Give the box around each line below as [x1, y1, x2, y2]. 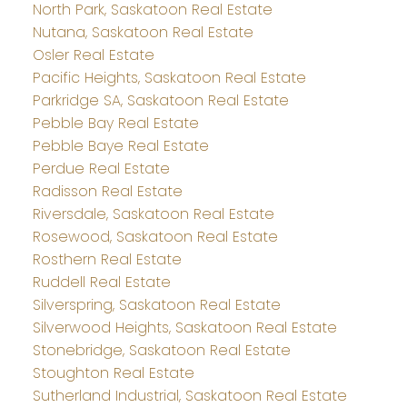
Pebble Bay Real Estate [32, 113, 199, 134]
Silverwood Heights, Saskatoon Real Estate [32, 317, 337, 339]
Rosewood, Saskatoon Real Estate [32, 226, 278, 248]
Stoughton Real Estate [32, 362, 194, 384]
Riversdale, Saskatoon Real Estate [32, 203, 274, 225]
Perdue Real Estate [32, 158, 170, 180]
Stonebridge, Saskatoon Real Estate [32, 340, 291, 362]
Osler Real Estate [32, 45, 154, 66]
